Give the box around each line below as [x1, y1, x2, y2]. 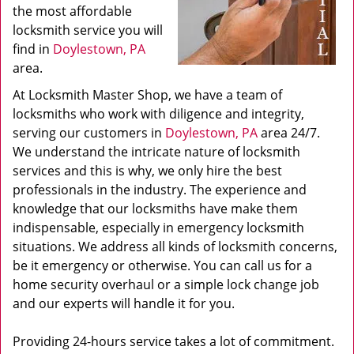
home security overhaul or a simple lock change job [13, 276, 319, 293]
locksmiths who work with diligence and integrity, [13, 105, 304, 122]
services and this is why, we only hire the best [13, 162, 282, 179]
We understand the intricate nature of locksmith [13, 143, 300, 160]
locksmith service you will [13, 21, 163, 39]
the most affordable [13, 2, 132, 20]
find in [13, 40, 53, 58]
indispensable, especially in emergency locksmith [13, 219, 304, 236]
